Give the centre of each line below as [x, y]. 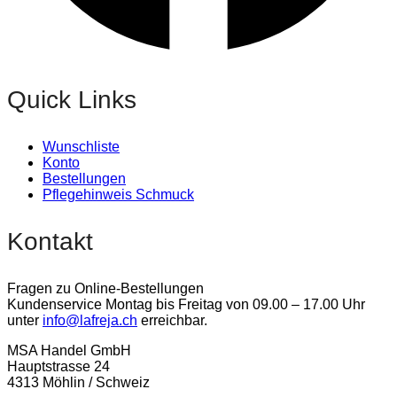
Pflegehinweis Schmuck [118, 195]
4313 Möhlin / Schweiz [78, 383]
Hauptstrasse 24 [58, 367]
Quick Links [72, 100]
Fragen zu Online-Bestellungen [105, 289]
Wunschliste [81, 147]
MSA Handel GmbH [69, 351]
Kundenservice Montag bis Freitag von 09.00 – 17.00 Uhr [186, 305]
